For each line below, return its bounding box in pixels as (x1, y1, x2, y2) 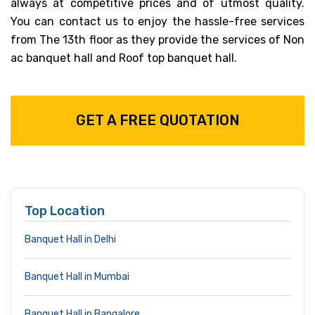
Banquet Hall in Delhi (25, 233, 116, 245)
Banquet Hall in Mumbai (25, 270, 129, 283)
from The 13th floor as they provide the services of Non (11, 32, 304, 46)
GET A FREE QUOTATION (75, 111, 240, 129)
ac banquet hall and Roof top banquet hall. (11, 51, 237, 65)
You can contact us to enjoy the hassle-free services (11, 14, 304, 28)
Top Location (25, 202, 105, 219)
